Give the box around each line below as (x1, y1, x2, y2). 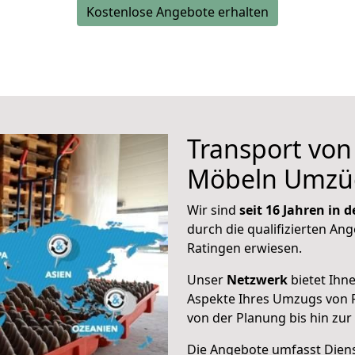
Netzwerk (227, 271, 288, 288)
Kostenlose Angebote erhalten (86, 3, 269, 21)
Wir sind (187, 201, 239, 219)
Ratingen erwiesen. (187, 239, 302, 257)
